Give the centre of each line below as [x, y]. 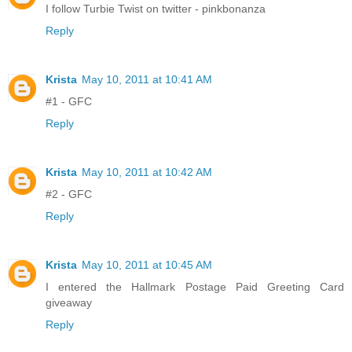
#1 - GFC [69, 101]
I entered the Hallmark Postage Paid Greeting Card [195, 286]
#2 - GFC [69, 194]
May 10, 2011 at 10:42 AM [147, 172]
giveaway [69, 302]
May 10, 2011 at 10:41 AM [147, 79]
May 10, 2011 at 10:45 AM [147, 264]
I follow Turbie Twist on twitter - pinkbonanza [156, 8]
